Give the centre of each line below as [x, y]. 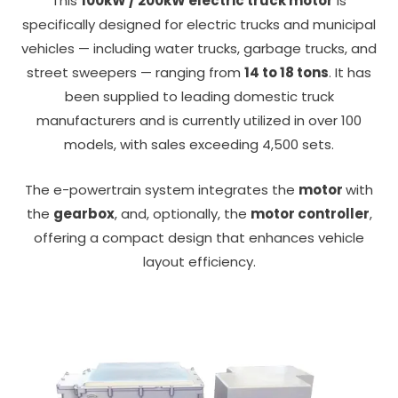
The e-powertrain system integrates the [162, 189]
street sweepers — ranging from [135, 72]
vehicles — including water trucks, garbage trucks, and [199, 48]
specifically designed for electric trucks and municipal [199, 24]
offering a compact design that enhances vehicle [199, 237]
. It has [350, 72]
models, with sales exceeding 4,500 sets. [199, 144]
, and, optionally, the [182, 213]
